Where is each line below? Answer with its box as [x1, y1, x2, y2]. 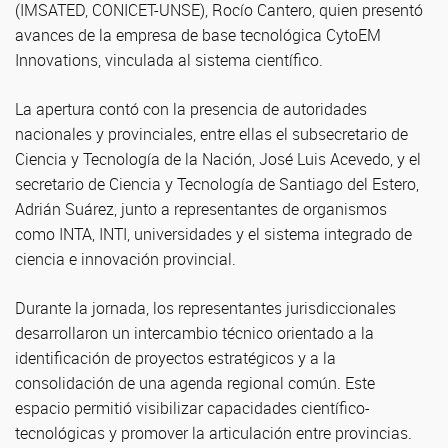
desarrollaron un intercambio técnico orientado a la [15, 322, 374, 344]
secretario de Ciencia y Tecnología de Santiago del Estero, [15, 173, 419, 195]
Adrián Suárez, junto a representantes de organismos [15, 198, 387, 220]
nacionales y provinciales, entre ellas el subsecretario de [15, 123, 408, 145]
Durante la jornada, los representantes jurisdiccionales [15, 297, 396, 319]
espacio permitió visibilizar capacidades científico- [15, 397, 370, 419]
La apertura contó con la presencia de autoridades [15, 98, 367, 120]
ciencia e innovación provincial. [15, 248, 236, 270]
